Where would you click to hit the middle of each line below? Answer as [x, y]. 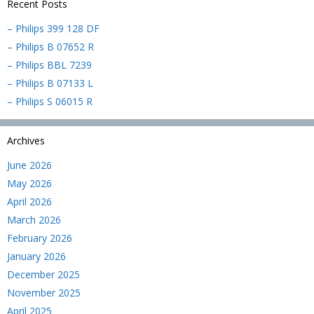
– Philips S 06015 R [50, 101]
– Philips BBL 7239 [49, 65]
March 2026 [34, 220]
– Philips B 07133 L [50, 83]
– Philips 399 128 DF [53, 28]
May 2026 [29, 183]
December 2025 [43, 274]
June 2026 [29, 165]
